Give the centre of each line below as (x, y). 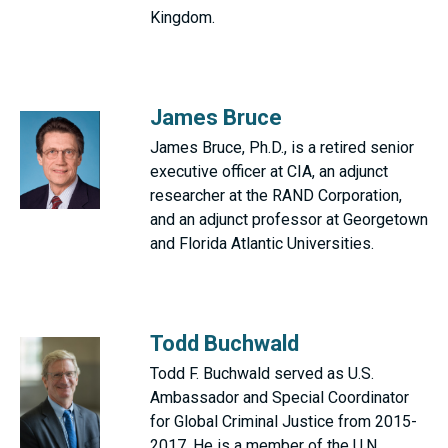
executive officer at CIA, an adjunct (269, 171)
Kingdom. (182, 17)
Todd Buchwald (224, 343)
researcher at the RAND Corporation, (276, 195)
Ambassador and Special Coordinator (279, 397)
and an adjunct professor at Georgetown (289, 219)
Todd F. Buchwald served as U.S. (262, 373)
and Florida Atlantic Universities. (264, 243)
